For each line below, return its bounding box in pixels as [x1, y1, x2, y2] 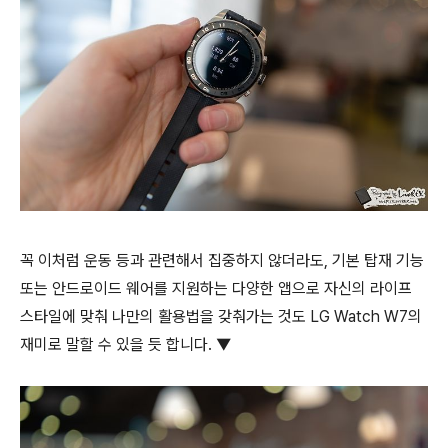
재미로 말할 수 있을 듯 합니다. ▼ [20, 335, 231, 355]
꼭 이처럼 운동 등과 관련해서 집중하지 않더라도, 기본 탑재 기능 [20, 251, 424, 271]
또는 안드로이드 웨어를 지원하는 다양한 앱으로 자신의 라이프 [20, 279, 412, 299]
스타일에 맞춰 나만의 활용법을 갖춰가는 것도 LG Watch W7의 [20, 307, 422, 327]
